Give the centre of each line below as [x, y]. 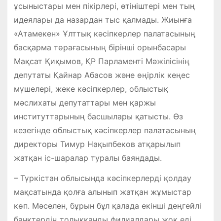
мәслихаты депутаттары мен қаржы [85, 103]
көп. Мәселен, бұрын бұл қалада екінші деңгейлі [107, 205]
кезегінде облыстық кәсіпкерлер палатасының [105, 130]
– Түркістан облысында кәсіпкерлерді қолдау [102, 178]
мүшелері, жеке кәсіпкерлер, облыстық [91, 89]
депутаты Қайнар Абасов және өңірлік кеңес [102, 75]
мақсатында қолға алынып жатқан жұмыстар [102, 192]
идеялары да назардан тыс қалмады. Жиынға [103, 20]
